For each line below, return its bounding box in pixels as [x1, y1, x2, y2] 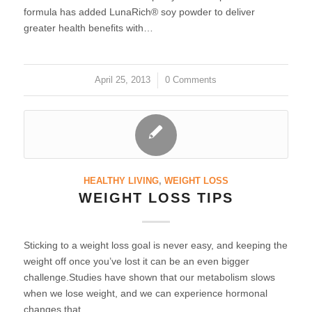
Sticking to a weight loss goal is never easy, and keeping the [23, 240, 288, 251]
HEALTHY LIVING [83, 176, 159, 186]
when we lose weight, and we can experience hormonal [23, 288, 267, 299]
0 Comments [165, 75, 217, 85]
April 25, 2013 [95, 75, 151, 85]
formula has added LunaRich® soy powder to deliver [23, 6, 255, 17]
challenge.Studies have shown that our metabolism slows [23, 272, 275, 283]
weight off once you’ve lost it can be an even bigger [23, 256, 249, 267]
